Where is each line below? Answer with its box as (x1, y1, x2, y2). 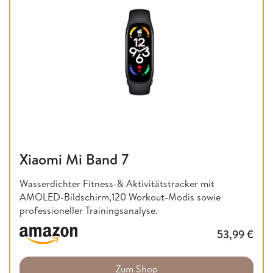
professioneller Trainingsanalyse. (19, 204, 158, 218)
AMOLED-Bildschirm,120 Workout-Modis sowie (19, 190, 221, 204)
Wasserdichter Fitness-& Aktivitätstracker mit (19, 177, 214, 191)
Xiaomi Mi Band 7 (19, 149, 129, 170)
